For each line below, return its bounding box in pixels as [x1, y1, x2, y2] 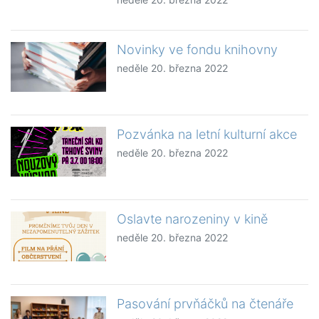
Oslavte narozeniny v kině [117, 211, 268, 227]
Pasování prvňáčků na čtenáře [117, 296, 294, 312]
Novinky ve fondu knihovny [117, 42, 278, 58]
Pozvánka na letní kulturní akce [117, 127, 298, 142]
